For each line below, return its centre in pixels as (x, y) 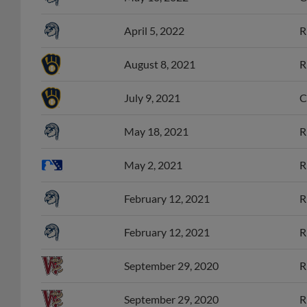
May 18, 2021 (156, 116)
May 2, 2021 (153, 150)
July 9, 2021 (152, 83)
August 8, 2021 (160, 49)
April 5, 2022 (154, 16)
